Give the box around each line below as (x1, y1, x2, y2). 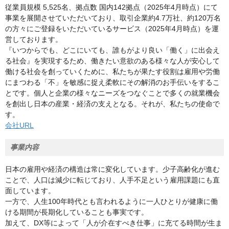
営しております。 (5, 35, 62, 43)
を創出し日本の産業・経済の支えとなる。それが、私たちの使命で (5, 100, 220, 108)
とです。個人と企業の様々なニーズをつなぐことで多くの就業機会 (5, 89, 220, 97)
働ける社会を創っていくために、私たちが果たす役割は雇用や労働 (5, 67, 220, 76)
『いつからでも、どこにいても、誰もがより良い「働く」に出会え (5, 46, 220, 54)
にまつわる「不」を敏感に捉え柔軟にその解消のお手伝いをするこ (5, 78, 220, 86)
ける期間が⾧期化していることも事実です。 (5, 208, 148, 216)
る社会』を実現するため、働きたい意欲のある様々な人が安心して (5, 57, 220, 65)
